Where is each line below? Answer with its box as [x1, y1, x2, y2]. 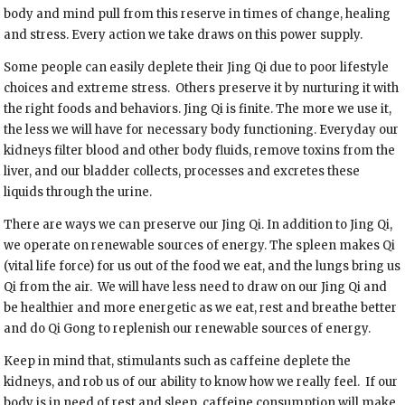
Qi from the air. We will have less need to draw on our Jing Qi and [4, 278, 388, 295]
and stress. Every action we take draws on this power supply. [4, 26, 363, 42]
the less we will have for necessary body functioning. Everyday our [4, 121, 400, 137]
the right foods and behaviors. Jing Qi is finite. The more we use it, [4, 100, 392, 117]
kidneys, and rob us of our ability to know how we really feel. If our [4, 373, 399, 390]
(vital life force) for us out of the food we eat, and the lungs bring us [4, 258, 401, 274]
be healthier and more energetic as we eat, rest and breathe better [4, 299, 398, 316]
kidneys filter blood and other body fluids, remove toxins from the [4, 142, 396, 158]
